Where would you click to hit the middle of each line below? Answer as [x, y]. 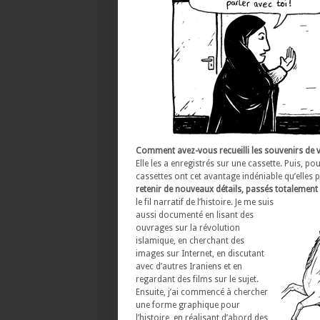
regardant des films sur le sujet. [197, 279]
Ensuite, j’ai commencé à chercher [202, 292]
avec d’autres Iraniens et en [189, 266]
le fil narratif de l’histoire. [184, 202]
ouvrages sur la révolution [188, 228]
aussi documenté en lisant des [195, 215]
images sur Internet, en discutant [200, 254]
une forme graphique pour [188, 305]
